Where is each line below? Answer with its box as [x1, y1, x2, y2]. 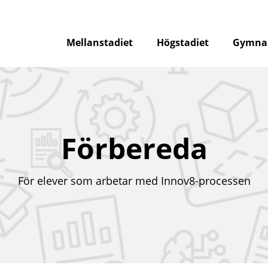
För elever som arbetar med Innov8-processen [17, 173, 251, 188]
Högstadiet [157, 36, 209, 50]
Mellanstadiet [66, 36, 133, 50]
